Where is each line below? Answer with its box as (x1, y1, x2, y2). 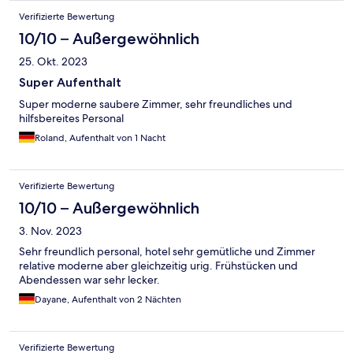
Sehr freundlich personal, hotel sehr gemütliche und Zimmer (19, 244, 315, 259)
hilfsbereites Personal (19, 111, 124, 126)
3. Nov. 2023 (19, 224, 82, 239)
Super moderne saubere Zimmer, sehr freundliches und (19, 97, 292, 112)
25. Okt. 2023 (19, 54, 87, 69)
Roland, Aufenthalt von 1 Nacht (35, 132, 165, 145)
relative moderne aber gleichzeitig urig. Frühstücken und (19, 258, 298, 273)
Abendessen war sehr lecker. (19, 273, 160, 288)
